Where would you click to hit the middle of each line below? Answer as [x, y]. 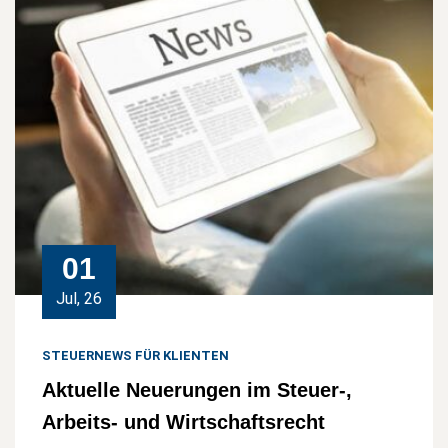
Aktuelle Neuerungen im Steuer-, [197, 389]
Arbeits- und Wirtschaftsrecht [183, 421]
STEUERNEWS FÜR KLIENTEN [135, 355]
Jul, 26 [79, 298]
